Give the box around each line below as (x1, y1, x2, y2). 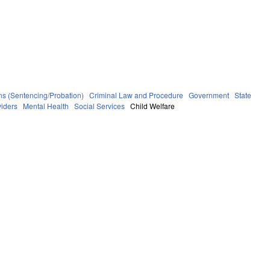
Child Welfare (130, 100, 175, 111)
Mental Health (23, 100, 69, 111)
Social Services (74, 100, 125, 111)
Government (189, 89, 230, 100)
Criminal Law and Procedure (89, 89, 184, 100)
